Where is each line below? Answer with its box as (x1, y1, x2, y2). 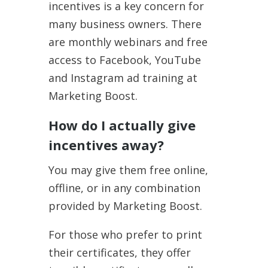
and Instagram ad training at (48, 70, 197, 85)
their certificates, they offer (48, 245, 191, 260)
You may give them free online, (48, 162, 208, 177)
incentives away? (48, 135, 164, 154)
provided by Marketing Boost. (48, 198, 202, 213)
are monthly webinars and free (48, 34, 208, 49)
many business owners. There (48, 16, 202, 31)
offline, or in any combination (48, 180, 200, 195)
